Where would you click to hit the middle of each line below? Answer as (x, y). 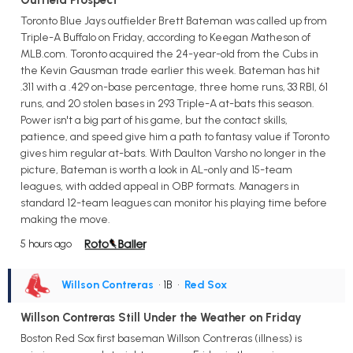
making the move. (65, 219)
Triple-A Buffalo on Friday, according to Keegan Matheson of (165, 37)
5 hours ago (46, 243)
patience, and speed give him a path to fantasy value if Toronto (175, 136)
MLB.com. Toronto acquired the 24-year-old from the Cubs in (169, 54)
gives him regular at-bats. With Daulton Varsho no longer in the (173, 153)
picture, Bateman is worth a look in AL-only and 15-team (156, 169)
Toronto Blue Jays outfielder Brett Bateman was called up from (174, 20)
